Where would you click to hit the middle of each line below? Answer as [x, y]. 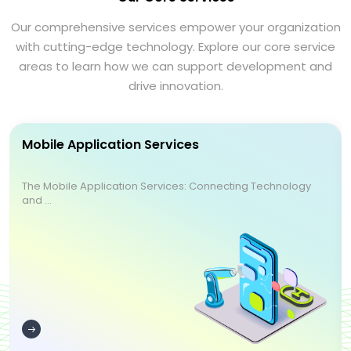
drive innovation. [175, 86]
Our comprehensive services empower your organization [175, 27]
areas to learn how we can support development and [175, 66]
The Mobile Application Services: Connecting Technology [166, 186]
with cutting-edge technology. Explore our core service [175, 47]
